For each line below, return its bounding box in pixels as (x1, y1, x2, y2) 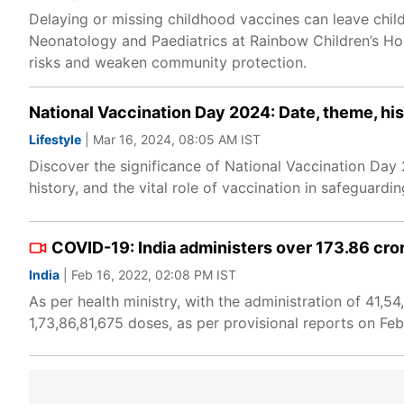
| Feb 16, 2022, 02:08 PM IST (60, 267, 236, 282)
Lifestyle (29, 132, 81, 147)
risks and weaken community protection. (29, 53, 307, 71)
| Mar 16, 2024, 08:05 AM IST (81, 132, 261, 147)
